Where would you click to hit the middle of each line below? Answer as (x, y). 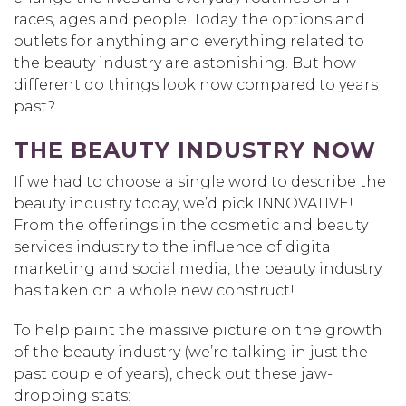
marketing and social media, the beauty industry (198, 268)
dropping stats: (72, 395)
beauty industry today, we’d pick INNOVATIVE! (184, 203)
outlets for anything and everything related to (189, 41)
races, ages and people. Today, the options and (189, 19)
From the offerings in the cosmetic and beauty (191, 225)
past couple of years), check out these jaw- (173, 373)
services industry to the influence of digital (174, 246)
